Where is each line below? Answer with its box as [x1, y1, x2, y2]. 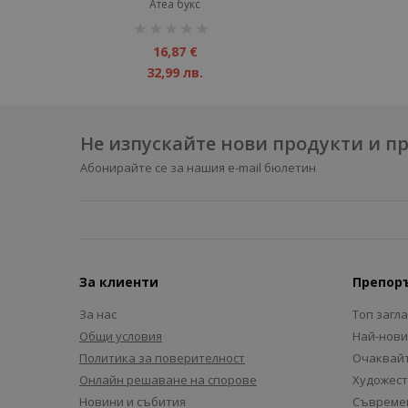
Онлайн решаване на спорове [79, 372, 257, 388]
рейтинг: [129, 15, 179, 32]
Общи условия [79, 328, 162, 344]
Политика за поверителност [79, 350, 245, 366]
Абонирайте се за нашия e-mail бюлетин [79, 159, 316, 176]
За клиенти [79, 273, 158, 291]
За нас [79, 306, 117, 322]
